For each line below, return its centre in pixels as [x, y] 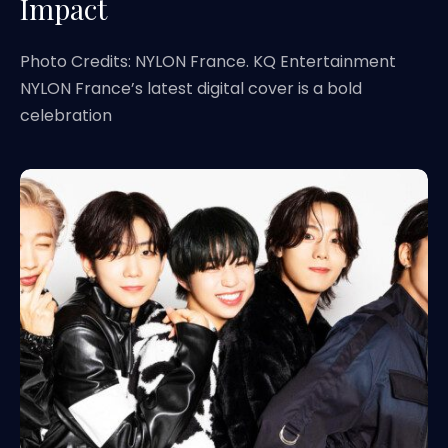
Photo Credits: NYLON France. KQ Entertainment [208, 61]
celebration [66, 115]
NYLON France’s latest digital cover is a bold [191, 88]
